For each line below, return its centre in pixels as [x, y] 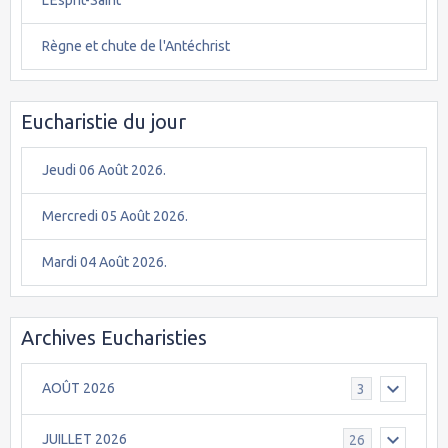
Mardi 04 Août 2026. [104, 261]
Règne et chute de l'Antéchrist [136, 45]
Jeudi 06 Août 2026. [104, 169]
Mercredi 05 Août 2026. [115, 215]
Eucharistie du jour [103, 121]
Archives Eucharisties [114, 337]
